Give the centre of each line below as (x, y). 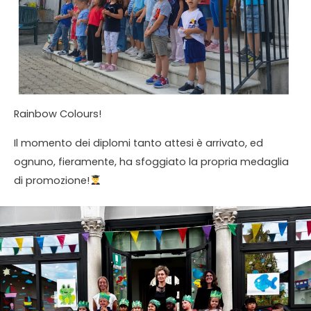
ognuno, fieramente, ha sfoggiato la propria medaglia (151, 161)
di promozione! (52, 180)
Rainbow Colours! (58, 114)
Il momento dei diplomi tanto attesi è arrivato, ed (138, 143)
